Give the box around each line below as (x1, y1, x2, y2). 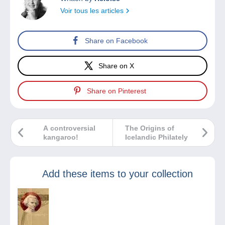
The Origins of (125, 124, 174, 133)
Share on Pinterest (86, 86, 146, 95)
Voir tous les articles (60, 7, 126, 15)
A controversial (43, 124, 95, 133)
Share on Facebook (85, 36, 148, 45)
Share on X (98, 61, 134, 70)
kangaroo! (43, 133, 78, 142)
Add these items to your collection (42, 168, 193, 180)
